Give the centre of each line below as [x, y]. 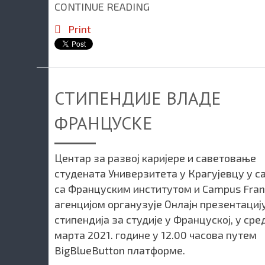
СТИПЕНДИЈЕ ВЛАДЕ [138, 98]
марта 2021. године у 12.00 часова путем [156, 235]
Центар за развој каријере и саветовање [155, 158]
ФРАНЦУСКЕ [104, 122]
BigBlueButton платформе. [120, 250]
